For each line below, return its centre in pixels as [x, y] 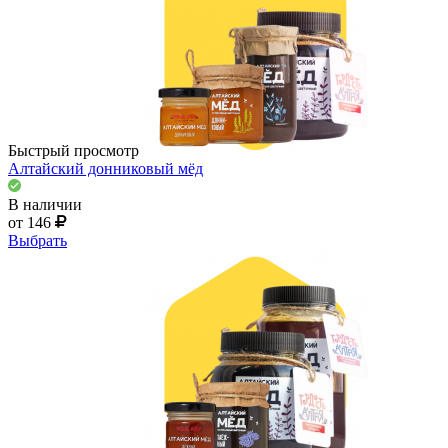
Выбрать [37, 240]
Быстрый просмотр [73, 150]
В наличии [45, 204]
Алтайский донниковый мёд [105, 168]
